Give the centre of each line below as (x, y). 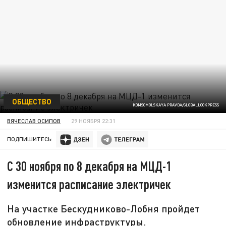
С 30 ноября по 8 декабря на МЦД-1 (90, 166)
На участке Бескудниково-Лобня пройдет (104, 209)
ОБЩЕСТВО (32, 101)
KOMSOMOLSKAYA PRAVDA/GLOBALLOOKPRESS (176, 105)
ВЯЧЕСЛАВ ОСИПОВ (34, 121)
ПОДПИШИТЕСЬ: (30, 139)
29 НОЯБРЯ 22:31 (94, 121)
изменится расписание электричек (89, 184)
